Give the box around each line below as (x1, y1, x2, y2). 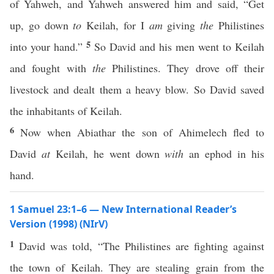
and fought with (10, 61, 92, 75)
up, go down (10, 18, 73, 32)
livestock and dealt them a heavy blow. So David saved (10, 82, 264, 97)
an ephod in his (183, 146, 265, 161)
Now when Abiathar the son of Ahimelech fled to (20, 125, 265, 139)
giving (162, 18, 201, 32)
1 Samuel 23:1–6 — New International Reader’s (10, 202, 237, 216)
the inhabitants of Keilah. (10, 103, 122, 118)
